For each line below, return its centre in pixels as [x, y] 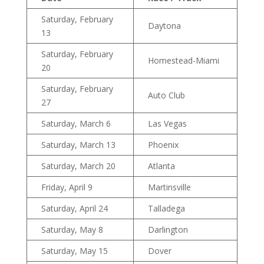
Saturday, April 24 [74, 209]
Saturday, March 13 [78, 145]
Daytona [164, 26]
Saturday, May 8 [72, 230]
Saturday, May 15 [74, 251]
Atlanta [161, 166]
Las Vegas [167, 124]
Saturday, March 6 [76, 124]
